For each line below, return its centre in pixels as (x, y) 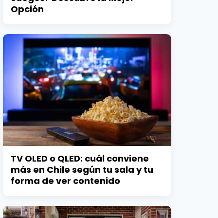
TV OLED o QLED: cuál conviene (80, 159)
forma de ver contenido (66, 181)
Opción (27, 9)
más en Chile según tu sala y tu (82, 170)
